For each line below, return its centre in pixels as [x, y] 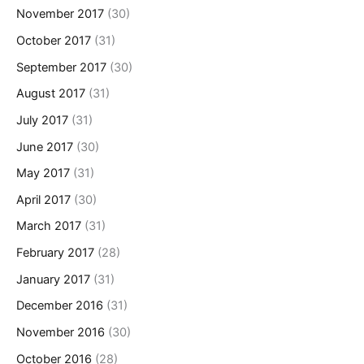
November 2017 [60, 14]
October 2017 [54, 41]
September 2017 [61, 67]
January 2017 [53, 279]
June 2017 [45, 147]
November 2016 [61, 333]
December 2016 [60, 306]
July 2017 [42, 120]
